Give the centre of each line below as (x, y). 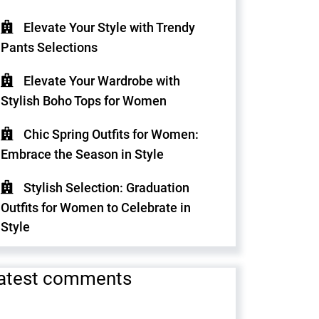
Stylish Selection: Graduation (106, 187)
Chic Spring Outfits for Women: (111, 134)
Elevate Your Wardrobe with (102, 80)
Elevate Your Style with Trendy (109, 27)
